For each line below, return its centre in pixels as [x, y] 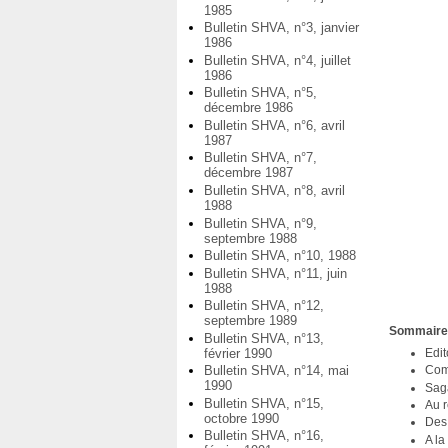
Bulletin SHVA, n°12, [264, 306]
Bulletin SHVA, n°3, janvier [281, 28]
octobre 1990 [241, 418]
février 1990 [238, 353]
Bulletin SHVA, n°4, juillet [277, 60]
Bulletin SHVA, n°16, [264, 436]
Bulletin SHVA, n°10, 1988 [280, 256]
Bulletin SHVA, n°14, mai [276, 371]
